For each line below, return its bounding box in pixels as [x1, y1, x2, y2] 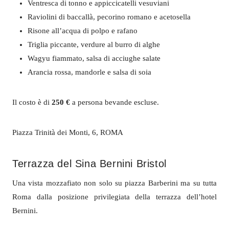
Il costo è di [12, 98, 52, 106]
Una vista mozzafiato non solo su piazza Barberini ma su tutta [12, 178, 217, 187]
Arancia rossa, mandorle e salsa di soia [28, 67, 151, 76]
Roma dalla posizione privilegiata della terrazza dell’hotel [12, 192, 217, 201]
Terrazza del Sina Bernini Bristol [12, 157, 167, 169]
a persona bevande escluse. [70, 98, 159, 106]
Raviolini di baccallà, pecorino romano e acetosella [28, 12, 191, 21]
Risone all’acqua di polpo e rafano [28, 26, 138, 35]
